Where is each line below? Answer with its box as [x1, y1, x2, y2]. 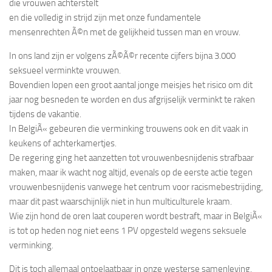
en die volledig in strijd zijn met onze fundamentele [9, 12, 201, 23]
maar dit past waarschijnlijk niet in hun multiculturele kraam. [9, 195, 232, 207]
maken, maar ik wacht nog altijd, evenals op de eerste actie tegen [9, 166, 253, 178]
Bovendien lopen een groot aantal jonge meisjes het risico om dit [9, 79, 253, 90]
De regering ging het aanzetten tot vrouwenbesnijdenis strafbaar [9, 152, 254, 163]
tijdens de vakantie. [9, 108, 81, 120]
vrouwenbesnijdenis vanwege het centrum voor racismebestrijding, [9, 181, 263, 192]
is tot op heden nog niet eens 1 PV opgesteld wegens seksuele [9, 225, 246, 236]
